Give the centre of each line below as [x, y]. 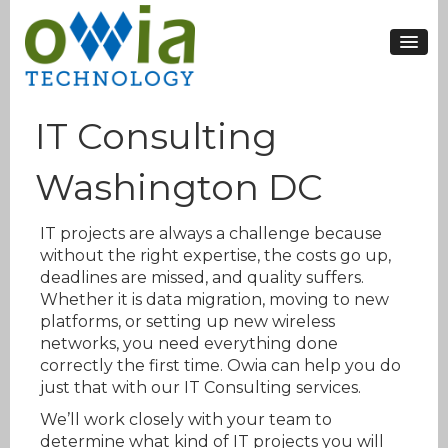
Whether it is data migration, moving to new [214, 300]
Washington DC [179, 187]
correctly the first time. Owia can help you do [220, 366]
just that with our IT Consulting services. [200, 388]
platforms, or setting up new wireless [187, 322]
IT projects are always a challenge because [211, 234]
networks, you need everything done [189, 344]
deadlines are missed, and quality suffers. [202, 278]
